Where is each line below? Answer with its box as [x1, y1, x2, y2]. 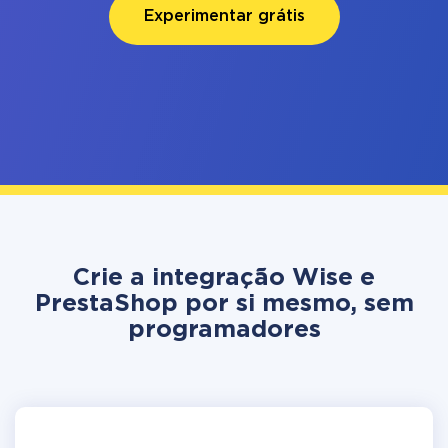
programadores [127, 319, 321, 341]
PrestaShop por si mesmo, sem [34, 293, 414, 315]
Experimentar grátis [143, 9, 305, 24]
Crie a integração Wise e [73, 267, 375, 289]
